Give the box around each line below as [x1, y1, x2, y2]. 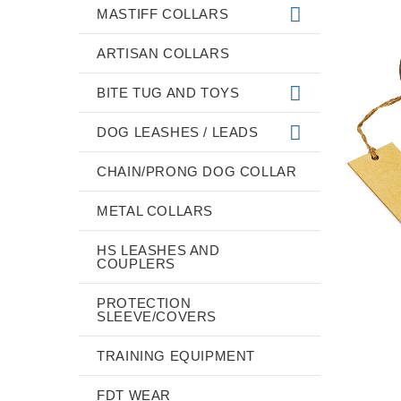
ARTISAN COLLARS [97, 46, 230, 61]
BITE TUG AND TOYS [97, 85, 240, 100]
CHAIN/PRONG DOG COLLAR [97, 164, 297, 179]
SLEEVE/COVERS [97, 309, 218, 324]
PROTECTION [97, 295, 192, 311]
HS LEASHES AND [97, 243, 220, 258]
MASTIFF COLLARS [97, 6, 229, 21]
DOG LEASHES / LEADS [97, 124, 259, 140]
